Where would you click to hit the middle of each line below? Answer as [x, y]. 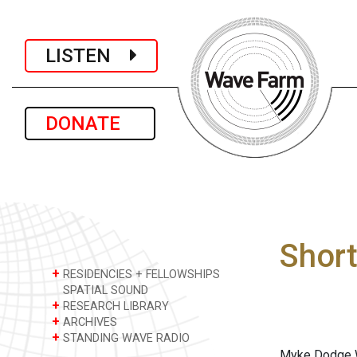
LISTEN [88, 55]
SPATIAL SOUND [104, 290]
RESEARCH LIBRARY [114, 306]
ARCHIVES [88, 322]
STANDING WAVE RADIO [125, 338]
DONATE [90, 124]
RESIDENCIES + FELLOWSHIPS [140, 275]
